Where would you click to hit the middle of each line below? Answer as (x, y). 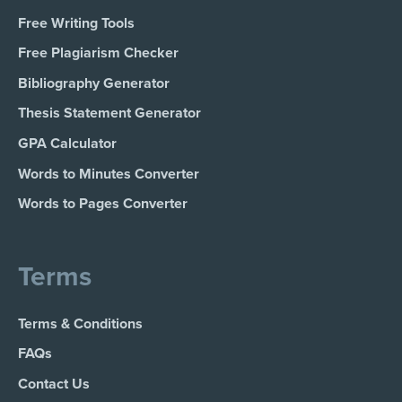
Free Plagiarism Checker (98, 53)
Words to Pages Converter (103, 204)
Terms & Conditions (80, 323)
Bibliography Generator (94, 83)
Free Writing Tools (76, 23)
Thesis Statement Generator (109, 114)
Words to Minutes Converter (109, 174)
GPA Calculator (67, 144)
